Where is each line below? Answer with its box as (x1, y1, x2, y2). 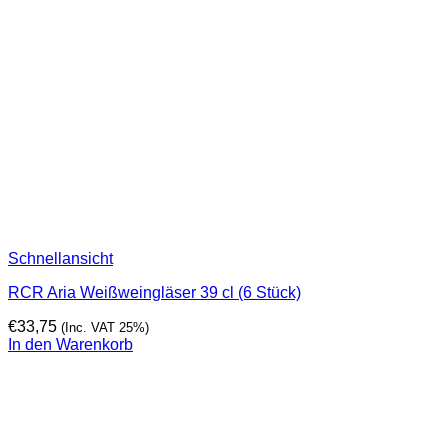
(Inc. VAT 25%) (61, 320, 149, 336)
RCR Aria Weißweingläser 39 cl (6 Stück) (8, 284, 301, 302)
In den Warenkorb (8, 336, 133, 354)
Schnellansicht (8, 250, 113, 268)
